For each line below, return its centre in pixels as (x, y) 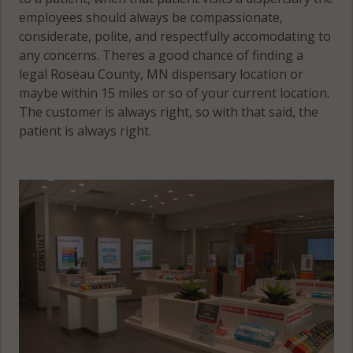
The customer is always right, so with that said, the (169, 111)
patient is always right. (85, 130)
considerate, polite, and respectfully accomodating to (175, 36)
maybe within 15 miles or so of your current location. (175, 93)
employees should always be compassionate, (151, 17)
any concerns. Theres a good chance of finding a (162, 55)
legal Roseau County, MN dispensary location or (162, 74)
